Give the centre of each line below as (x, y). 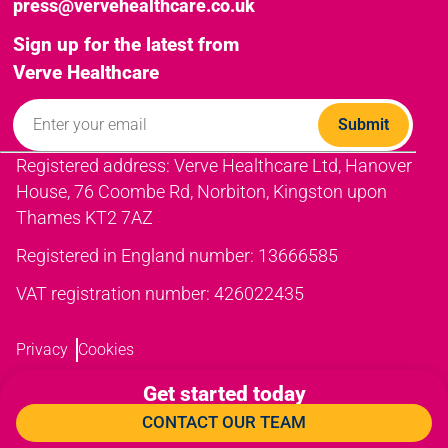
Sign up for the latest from (126, 44)
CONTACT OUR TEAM (224, 422)
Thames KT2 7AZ (84, 217)
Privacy (42, 350)
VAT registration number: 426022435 (160, 293)
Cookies (106, 350)
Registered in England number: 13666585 (177, 255)
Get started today (224, 394)
